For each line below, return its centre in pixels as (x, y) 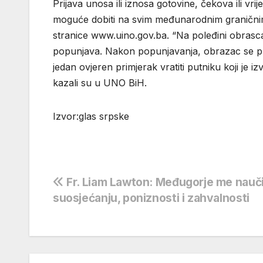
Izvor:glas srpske (91, 117)
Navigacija (98, 187)
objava (82, 211)
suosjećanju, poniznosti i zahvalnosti (151, 198)
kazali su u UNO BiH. (100, 83)
